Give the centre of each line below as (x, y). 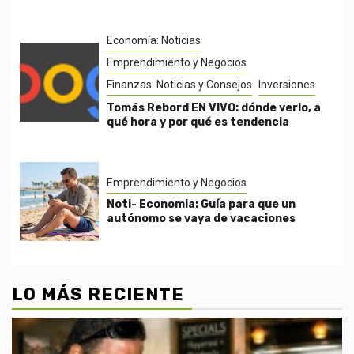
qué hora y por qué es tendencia (198, 122)
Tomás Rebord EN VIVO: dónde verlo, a (214, 108)
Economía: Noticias (154, 40)
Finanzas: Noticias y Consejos (179, 85)
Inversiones (287, 85)
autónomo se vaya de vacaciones (201, 218)
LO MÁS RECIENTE (98, 294)
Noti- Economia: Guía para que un (201, 204)
